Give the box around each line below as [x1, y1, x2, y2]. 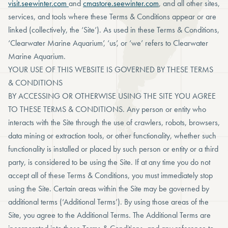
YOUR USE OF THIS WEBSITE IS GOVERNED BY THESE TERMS [8, 64, 213, 75]
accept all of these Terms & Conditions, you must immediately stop [8, 170, 213, 181]
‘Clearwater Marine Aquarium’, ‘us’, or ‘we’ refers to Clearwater [8, 38, 208, 48]
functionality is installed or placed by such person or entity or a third [8, 144, 218, 154]
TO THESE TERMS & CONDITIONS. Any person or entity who [8, 104, 206, 115]
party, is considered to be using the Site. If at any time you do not [8, 157, 210, 167]
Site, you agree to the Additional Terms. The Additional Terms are [8, 210, 211, 220]
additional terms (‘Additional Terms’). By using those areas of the [8, 196, 209, 207]
